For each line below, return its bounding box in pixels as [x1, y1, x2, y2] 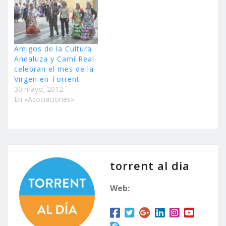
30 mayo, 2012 [14, 84, 63, 94]
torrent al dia [110, 157, 190, 173]
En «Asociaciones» [14, 94, 74, 104]
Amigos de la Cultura [14, 43, 92, 53]
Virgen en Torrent [14, 74, 80, 84]
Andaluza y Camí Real [14, 53, 94, 64]
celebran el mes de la [14, 64, 94, 74]
